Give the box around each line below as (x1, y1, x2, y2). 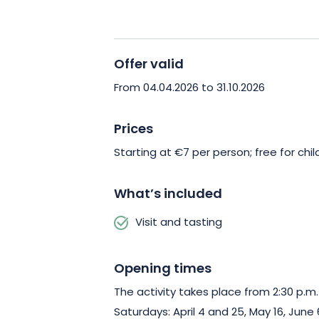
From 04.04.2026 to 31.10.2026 (114, 79, 265, 98)
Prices (114, 118, 153, 141)
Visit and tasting (135, 214, 222, 232)
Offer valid (114, 53, 184, 76)
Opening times (114, 258, 211, 281)
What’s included (114, 183, 222, 206)
